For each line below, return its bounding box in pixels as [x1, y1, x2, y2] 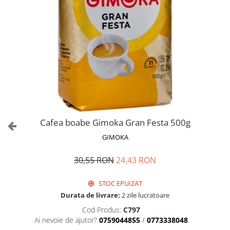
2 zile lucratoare [120, 190, 169, 200]
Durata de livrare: [61, 190, 120, 200]
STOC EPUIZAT [97, 179, 142, 188]
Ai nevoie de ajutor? [34, 215, 97, 225]
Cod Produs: [82, 205, 121, 215]
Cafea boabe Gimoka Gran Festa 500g [40, 117, 190, 128]
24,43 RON [116, 155, 156, 166]
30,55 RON [74, 155, 114, 166]
